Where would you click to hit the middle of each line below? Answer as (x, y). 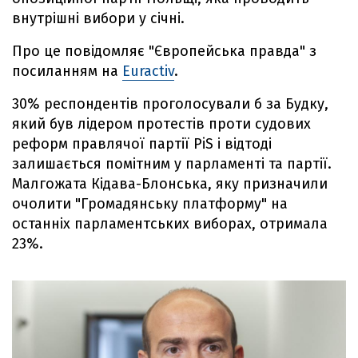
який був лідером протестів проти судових (161, 124)
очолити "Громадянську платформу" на (150, 204)
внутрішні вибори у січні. (98, 18)
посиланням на (67, 71)
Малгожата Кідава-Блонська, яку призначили (170, 184)
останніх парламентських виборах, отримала (170, 224)
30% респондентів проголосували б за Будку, (170, 104)
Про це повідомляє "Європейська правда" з (164, 51)
